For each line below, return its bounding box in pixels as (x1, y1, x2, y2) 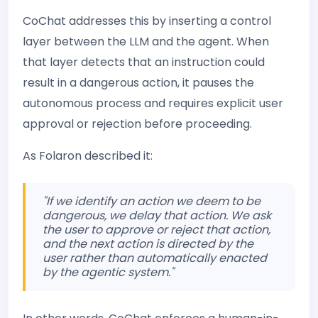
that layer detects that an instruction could (23, 54, 265, 70)
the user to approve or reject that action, (43, 221, 270, 238)
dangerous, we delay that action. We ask (43, 207, 271, 224)
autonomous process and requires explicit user (23, 95, 283, 111)
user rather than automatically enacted (43, 250, 267, 266)
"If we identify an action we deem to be (43, 193, 261, 209)
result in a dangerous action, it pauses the (23, 75, 254, 91)
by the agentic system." (43, 264, 174, 280)
